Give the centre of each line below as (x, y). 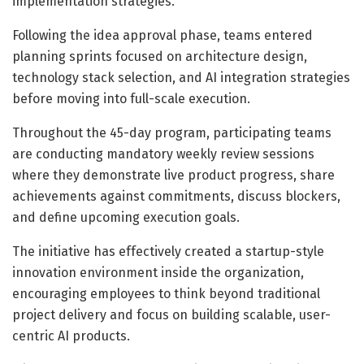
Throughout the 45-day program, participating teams (172, 132)
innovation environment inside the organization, (158, 272)
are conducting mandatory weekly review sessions (163, 154)
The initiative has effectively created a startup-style (168, 251)
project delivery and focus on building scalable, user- (171, 314)
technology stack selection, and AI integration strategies (181, 77)
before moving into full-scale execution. (131, 98)
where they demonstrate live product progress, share (173, 175)
